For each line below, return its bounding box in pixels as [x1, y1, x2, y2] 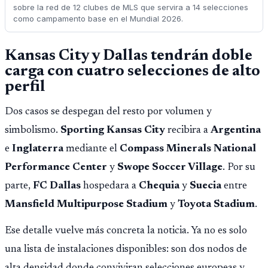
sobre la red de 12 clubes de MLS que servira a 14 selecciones [13, 2, 248, 12]
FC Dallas [33, 180, 81, 191]
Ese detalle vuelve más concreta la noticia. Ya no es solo [5, 225, 247, 236]
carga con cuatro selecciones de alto [5, 63, 260, 80]
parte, [5, 180, 33, 191]
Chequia [139, 180, 179, 191]
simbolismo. [5, 124, 60, 136]
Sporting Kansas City [60, 124, 165, 136]
